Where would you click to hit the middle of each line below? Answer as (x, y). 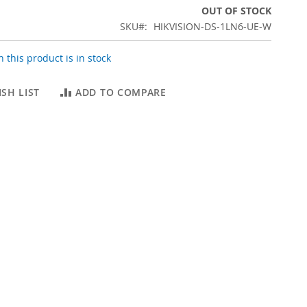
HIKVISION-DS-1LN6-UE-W (212, 26)
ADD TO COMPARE (121, 92)
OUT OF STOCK (236, 11)
